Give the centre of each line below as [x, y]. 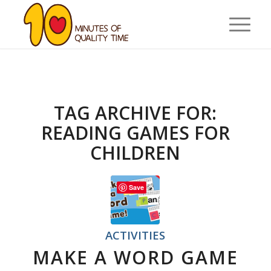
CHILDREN [135, 153]
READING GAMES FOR [135, 133]
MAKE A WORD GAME [135, 257]
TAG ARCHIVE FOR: [135, 113]
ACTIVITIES [135, 235]
